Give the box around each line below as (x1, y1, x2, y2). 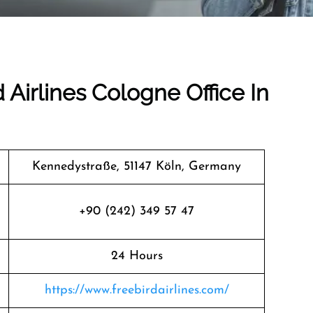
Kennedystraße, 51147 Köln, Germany (32, 160, 241, 173)
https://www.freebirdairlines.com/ (44, 284, 229, 297)
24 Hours (110, 249, 163, 263)
